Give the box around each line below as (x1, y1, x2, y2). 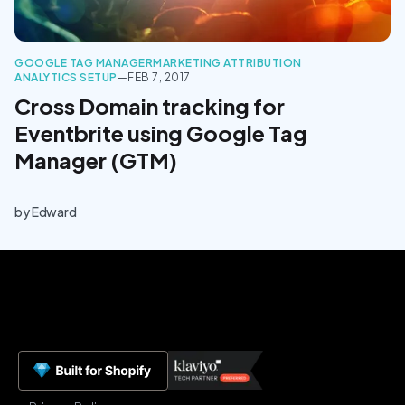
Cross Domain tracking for (14, 91, 285, 119)
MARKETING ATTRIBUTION (153, 55, 302, 70)
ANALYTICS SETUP (14, 70, 118, 84)
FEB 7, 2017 (127, 70, 191, 84)
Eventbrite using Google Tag (14, 118, 307, 146)
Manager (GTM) (14, 146, 177, 174)
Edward (31, 202, 77, 220)
